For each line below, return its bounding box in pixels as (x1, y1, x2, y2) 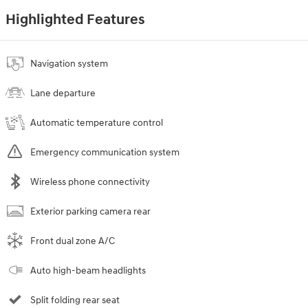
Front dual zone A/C (30, 235, 115, 247)
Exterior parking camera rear (30, 206, 151, 218)
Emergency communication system (30, 146, 179, 159)
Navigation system (30, 58, 108, 70)
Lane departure (30, 87, 96, 100)
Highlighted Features (5, 11, 145, 30)
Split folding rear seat (30, 294, 120, 307)
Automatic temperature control (30, 117, 163, 129)
